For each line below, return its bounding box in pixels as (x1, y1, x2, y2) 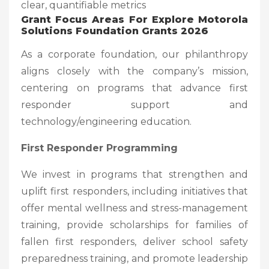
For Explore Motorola (124, 13, 249, 25)
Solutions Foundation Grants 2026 (21, 25, 208, 37)
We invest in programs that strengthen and (21, 168, 248, 180)
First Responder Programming (21, 142, 178, 154)
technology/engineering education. (21, 115, 192, 127)
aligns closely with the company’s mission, (21, 65, 248, 77)
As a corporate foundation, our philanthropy (21, 48, 248, 60)
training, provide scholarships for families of (21, 219, 248, 231)
